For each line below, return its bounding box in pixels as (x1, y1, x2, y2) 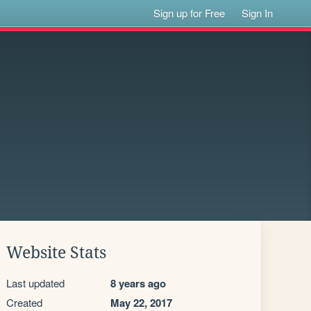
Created (6, 295, 42, 310)
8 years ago (110, 276, 166, 291)
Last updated (6, 276, 65, 290)
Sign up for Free (153, 6, 226, 20)
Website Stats (6, 244, 106, 262)
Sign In (242, 6, 274, 20)
